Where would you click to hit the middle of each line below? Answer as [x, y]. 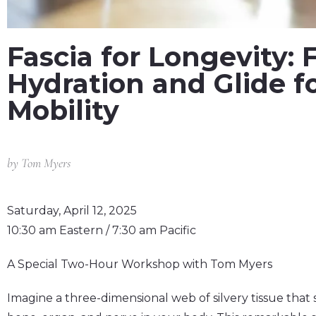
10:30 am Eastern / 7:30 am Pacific [102, 230]
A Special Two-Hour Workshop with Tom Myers [140, 264]
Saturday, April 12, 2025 [72, 210]
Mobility [63, 110]
